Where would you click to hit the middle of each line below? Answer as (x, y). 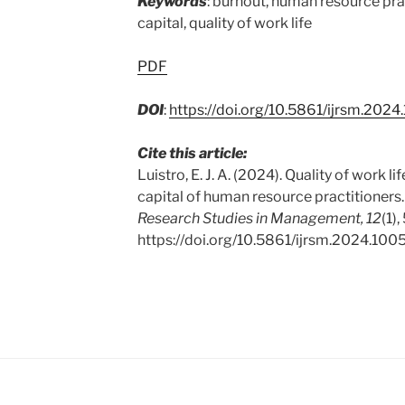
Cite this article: (192, 153)
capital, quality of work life (224, 23)
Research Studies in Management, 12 (259, 218)
